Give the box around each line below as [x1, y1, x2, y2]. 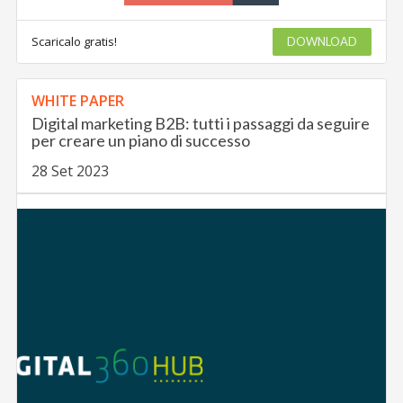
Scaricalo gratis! [31, 32, 118, 49]
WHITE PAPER [31, 90, 125, 111]
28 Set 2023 [31, 160, 110, 181]
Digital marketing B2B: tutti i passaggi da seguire [31, 112, 371, 133]
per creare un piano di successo [31, 130, 251, 150]
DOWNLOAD [286, 33, 357, 49]
